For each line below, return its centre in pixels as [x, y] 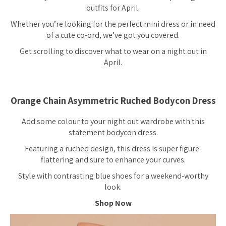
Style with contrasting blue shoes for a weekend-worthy [113, 176]
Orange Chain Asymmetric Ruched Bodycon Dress [113, 100]
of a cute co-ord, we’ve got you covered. [113, 35]
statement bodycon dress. [113, 133]
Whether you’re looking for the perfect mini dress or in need [113, 24]
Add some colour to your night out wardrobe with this [113, 122]
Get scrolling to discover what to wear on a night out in [113, 51]
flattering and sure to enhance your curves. [113, 160]
